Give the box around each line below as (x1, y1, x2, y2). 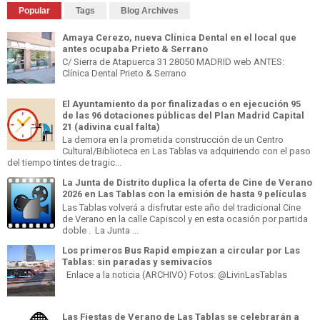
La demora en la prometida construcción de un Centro (62, 134, 284, 146)
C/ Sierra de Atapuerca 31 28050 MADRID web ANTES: (62, 56, 284, 68)
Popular (19, 5, 50, 16)
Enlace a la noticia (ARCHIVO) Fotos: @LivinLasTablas (62, 269, 287, 281)
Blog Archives (121, 5, 179, 16)
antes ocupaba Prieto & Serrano (62, 43, 208, 54)
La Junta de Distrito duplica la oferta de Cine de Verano (62, 177, 312, 189)
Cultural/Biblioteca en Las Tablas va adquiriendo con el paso (62, 146, 311, 157)
